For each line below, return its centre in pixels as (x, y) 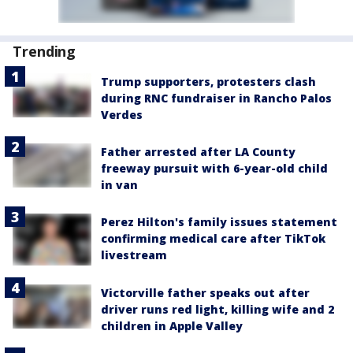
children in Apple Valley (172, 326)
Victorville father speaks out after (205, 293)
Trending (45, 51)
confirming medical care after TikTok (213, 238)
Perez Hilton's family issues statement (219, 222)
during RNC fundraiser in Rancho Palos (216, 98)
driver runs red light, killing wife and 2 (217, 310)
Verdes (122, 115)
